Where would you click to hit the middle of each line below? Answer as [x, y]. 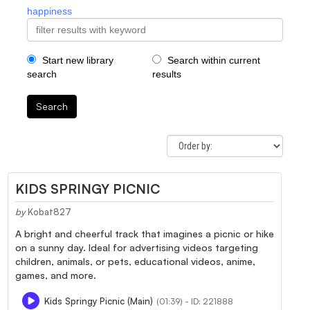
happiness [49, 11]
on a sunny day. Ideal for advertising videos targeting [137, 247]
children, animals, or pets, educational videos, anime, [135, 261]
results [166, 74]
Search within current [212, 60]
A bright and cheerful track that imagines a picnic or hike [145, 233]
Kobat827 [49, 211]
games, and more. [56, 275]
